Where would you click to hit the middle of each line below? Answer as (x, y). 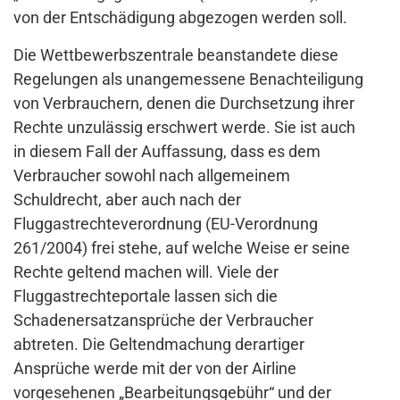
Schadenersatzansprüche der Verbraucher (163, 321)
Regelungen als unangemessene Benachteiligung (188, 79)
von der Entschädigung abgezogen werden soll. (180, 18)
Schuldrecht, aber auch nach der (127, 200)
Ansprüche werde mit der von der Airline (155, 369)
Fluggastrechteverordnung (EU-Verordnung (166, 224)
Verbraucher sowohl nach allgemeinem (152, 176)
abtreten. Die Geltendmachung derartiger (159, 345)
